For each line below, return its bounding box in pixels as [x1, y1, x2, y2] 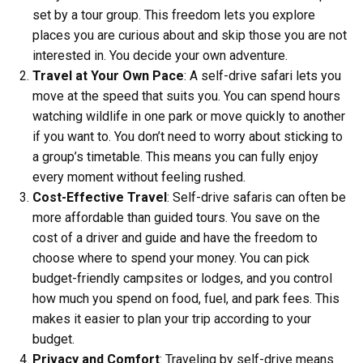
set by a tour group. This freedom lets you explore [32, 7, 315, 23]
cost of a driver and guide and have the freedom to [32, 230, 318, 246]
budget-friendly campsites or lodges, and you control [32, 271, 332, 286]
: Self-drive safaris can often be [167, 190, 346, 205]
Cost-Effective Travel [32, 190, 167, 205]
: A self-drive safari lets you [184, 68, 341, 83]
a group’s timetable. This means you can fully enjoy [32, 149, 318, 164]
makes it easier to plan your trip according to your [32, 311, 311, 327]
